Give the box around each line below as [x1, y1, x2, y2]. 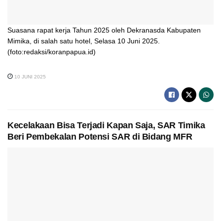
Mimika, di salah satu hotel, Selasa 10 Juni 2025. [7, 37, 160, 45]
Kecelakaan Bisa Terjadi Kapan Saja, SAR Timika [7, 120, 205, 131]
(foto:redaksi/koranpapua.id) [7, 47, 96, 56]
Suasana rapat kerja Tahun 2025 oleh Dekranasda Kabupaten [7, 26, 201, 34]
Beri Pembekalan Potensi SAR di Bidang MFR [7, 132, 192, 142]
